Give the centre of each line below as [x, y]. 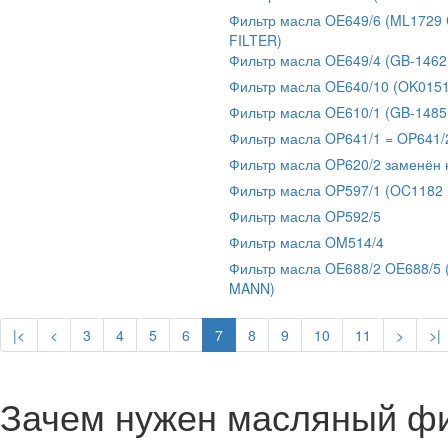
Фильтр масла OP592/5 [305, 216]
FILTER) [255, 40]
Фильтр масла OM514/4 [306, 242]
